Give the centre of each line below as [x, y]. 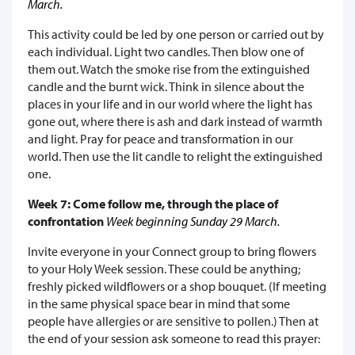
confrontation [67, 221]
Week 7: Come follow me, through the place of [153, 203]
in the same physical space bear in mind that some [159, 303]
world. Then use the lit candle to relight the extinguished [175, 156]
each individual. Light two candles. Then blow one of [166, 51]
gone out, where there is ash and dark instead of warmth [175, 121]
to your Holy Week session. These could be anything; [164, 268]
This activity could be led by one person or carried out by [176, 34]
